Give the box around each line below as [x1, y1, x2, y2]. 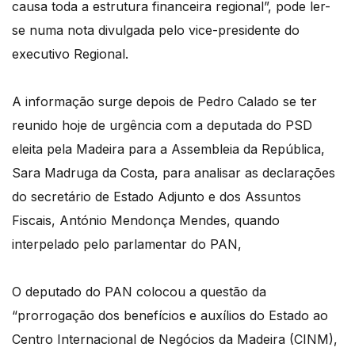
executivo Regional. [12, 46, 128, 63]
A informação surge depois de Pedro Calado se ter [12, 94, 317, 110]
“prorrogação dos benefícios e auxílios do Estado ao [12, 307, 328, 324]
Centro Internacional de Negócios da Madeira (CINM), [12, 331, 338, 348]
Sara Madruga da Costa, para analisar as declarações [12, 165, 335, 181]
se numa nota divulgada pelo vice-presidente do [12, 22, 300, 39]
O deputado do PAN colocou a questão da [12, 284, 266, 300]
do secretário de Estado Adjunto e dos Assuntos [12, 189, 301, 205]
